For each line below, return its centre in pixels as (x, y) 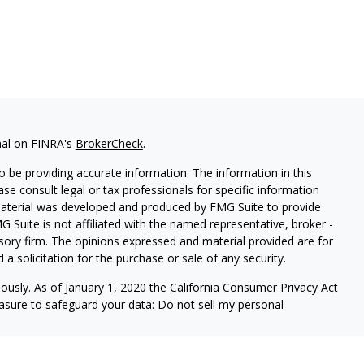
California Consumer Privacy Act (253, 288)
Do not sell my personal (220, 305)
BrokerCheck (109, 144)
